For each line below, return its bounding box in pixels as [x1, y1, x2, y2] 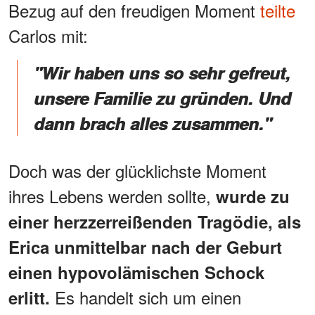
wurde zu [216, 184, 290, 208]
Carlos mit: [8, 22, 88, 48]
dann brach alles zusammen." [34, 110, 271, 135]
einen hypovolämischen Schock [8, 259, 264, 284]
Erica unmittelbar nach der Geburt [8, 234, 282, 259]
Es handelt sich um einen [50, 284, 241, 309]
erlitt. [8, 285, 50, 309]
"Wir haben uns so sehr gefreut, [34, 60, 290, 84]
